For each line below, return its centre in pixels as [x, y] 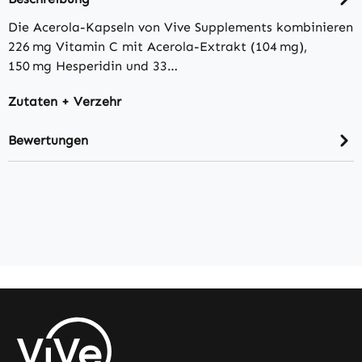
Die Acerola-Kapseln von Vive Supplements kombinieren [181, 27]
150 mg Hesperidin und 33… [93, 66]
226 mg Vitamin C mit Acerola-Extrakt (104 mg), [158, 47]
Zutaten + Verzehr [65, 102]
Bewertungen [48, 140]
